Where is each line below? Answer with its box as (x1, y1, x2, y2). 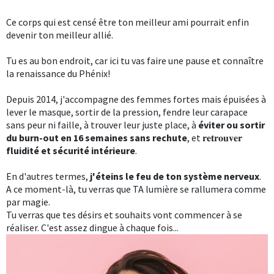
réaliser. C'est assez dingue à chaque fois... (6, 221, 179, 234)
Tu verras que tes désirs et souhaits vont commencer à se (6, 209, 242, 221)
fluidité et (6, 144, 51, 157)
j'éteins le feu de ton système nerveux (90, 170, 259, 182)
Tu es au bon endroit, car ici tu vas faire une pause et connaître (6, 54, 264, 67)
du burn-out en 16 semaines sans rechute (6, 131, 187, 144)
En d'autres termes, (6, 170, 90, 182)
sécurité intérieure (53, 144, 135, 157)
